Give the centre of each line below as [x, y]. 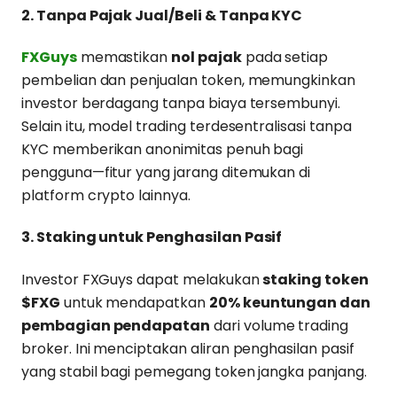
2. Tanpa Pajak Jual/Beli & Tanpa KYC [162, 15]
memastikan [124, 58]
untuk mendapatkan [134, 302]
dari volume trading [280, 325]
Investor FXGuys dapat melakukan [142, 279]
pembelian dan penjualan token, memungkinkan [188, 81]
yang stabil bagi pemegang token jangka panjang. [194, 371]
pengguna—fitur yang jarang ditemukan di [166, 173]
